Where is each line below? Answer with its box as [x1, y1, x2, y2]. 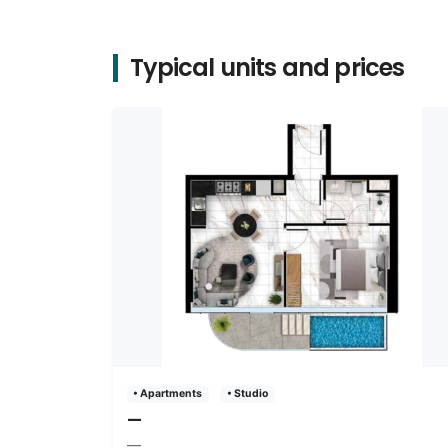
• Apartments [133, 387, 203, 401]
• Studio [226, 387, 268, 401]
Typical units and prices [129, 51, 405, 85]
